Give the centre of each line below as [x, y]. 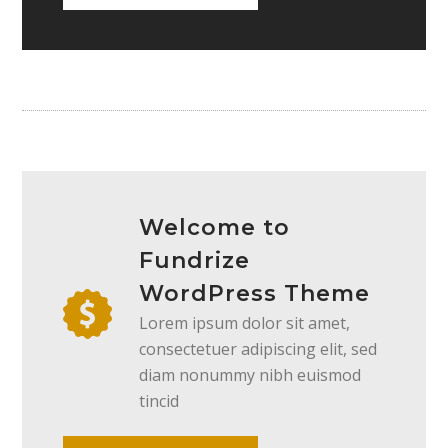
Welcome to [214, 227]
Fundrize [194, 260]
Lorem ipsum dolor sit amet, [244, 322]
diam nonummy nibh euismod [249, 374]
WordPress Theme [254, 293]
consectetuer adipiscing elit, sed [257, 348]
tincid [158, 400]
